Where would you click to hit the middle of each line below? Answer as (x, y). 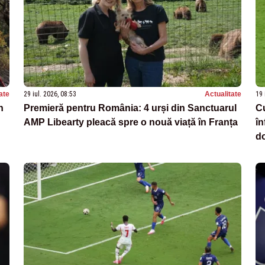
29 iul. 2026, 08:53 (50, 94)
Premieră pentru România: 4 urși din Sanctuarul (130, 108)
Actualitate (223, 94)
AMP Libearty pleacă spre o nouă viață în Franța (131, 122)
